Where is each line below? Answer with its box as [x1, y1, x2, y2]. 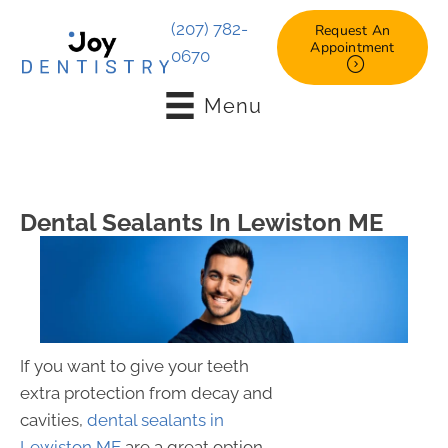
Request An [315, 20, 391, 40]
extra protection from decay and [20, 382, 273, 403]
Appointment [310, 37, 395, 57]
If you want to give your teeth [20, 355, 249, 376]
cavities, [20, 409, 87, 430]
